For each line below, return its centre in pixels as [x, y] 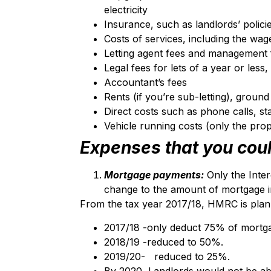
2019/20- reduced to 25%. [167, 256]
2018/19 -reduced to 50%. [164, 242]
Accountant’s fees [145, 83]
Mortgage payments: [154, 175]
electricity [126, 10]
